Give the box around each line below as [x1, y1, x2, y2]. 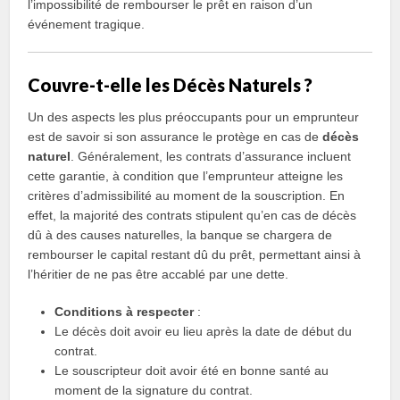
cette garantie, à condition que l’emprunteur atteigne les [28, 169, 344, 183]
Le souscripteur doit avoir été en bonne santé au [54, 363, 329, 378]
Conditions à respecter [54, 304, 195, 319]
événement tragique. [28, 17, 146, 31]
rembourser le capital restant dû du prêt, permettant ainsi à [28, 247, 362, 262]
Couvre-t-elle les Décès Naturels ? [28, 74, 313, 96]
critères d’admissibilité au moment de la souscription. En [28, 188, 346, 203]
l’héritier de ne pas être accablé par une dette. [28, 267, 289, 281]
